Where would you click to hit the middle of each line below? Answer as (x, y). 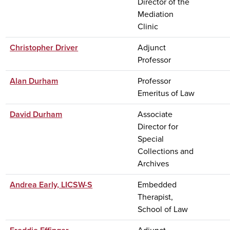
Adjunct (152, 47)
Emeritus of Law (166, 93)
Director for (158, 126)
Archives (154, 163)
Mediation (156, 14)
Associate (155, 114)
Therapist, (156, 197)
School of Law (163, 209)
